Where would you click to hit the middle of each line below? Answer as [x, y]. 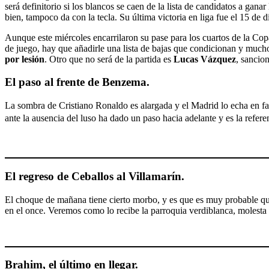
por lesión [25, 59]
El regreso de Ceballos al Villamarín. [95, 176]
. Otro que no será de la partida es [108, 59]
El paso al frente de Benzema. [77, 82]
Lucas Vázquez [204, 59]
